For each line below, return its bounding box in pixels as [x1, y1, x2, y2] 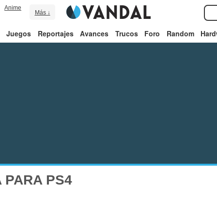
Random [166, 29, 194, 38]
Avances [80, 29, 109, 38]
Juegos [6, 29, 31, 38]
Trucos [115, 29, 138, 38]
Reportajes [37, 29, 74, 38]
